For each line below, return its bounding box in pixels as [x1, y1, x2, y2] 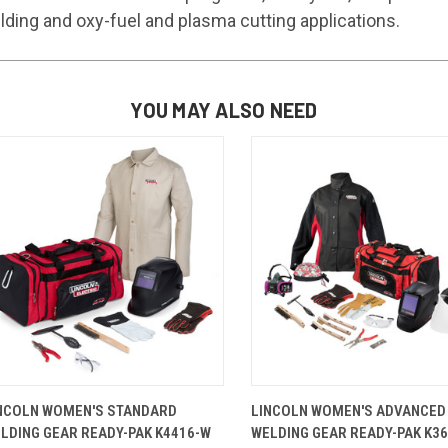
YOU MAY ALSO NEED [130, 97, 318, 122]
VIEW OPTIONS [124, 393, 207, 409]
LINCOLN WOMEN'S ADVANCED [251, 401, 446, 420]
